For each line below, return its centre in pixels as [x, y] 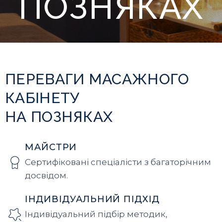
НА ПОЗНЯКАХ [59, 117]
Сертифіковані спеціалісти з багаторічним [118, 162]
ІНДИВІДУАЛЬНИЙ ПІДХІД [92, 199]
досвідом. [46, 175]
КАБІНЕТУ [42, 98]
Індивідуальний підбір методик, [96, 214]
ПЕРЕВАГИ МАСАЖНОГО [97, 79]
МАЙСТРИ [51, 147]
